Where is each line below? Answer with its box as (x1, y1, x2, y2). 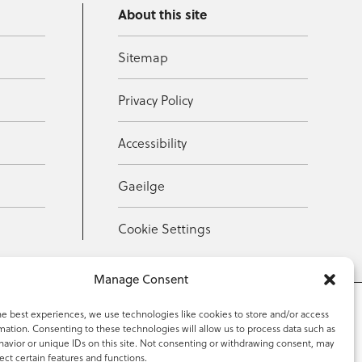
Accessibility (118, 133, 187, 152)
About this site (118, 4, 208, 23)
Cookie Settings (118, 218, 212, 238)
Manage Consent (94, 271, 189, 288)
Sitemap (118, 47, 169, 66)
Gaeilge (118, 175, 166, 195)
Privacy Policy (118, 90, 194, 109)
